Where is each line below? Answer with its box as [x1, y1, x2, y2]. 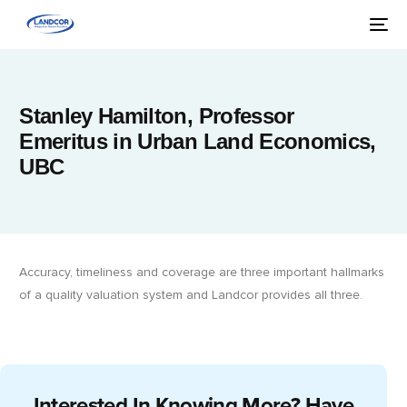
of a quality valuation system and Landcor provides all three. [19, 287, 363, 303]
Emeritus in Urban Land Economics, [19, 128, 376, 154]
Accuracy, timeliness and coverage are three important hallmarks [19, 264, 385, 281]
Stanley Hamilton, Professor [19, 103, 294, 128]
